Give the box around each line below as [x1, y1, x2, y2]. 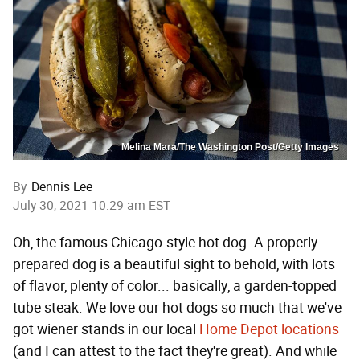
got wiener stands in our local [13, 320, 199, 338]
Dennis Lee [31, 178, 92, 194]
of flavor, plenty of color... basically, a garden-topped [13, 276, 337, 295]
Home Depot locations [199, 320, 339, 338]
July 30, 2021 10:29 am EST [13, 197, 170, 213]
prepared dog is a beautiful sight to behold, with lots [13, 255, 335, 273]
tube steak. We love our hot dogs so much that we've [13, 298, 342, 317]
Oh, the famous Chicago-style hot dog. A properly [13, 233, 317, 252]
